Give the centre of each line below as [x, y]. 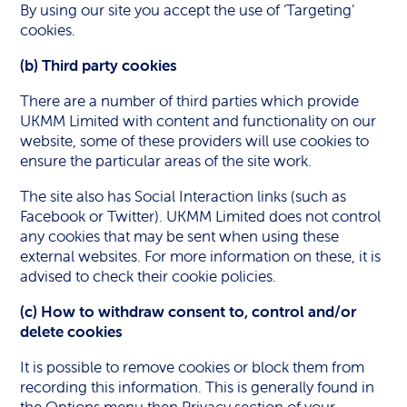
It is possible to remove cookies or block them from [193, 367]
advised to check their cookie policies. [149, 276]
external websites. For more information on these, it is [201, 256]
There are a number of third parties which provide [190, 101]
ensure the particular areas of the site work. [166, 161]
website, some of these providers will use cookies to [195, 141]
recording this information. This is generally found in [198, 387]
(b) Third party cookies [99, 65]
